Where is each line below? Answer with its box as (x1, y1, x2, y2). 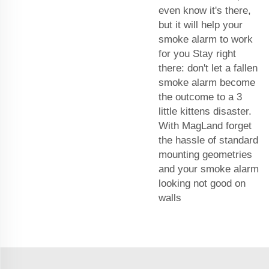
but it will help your (159, 19, 243, 31)
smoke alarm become (159, 77, 255, 89)
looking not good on (159, 178, 246, 190)
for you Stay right (159, 48, 236, 60)
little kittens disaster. (159, 106, 252, 118)
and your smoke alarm (159, 163, 259, 175)
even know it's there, (159, 5, 251, 17)
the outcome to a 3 (159, 91, 242, 103)
